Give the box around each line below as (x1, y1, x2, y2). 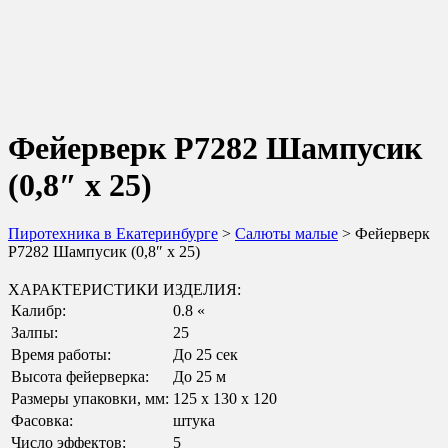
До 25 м (173, 368, 226, 386)
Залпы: (11, 324, 58, 342)
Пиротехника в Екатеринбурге (8, 225, 218, 243)
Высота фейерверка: (11, 368, 149, 386)
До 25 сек (173, 346, 238, 364)
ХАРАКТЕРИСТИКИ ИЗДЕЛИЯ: (8, 281, 241, 299)
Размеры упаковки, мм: (11, 390, 169, 408)
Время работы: (11, 346, 111, 364)
